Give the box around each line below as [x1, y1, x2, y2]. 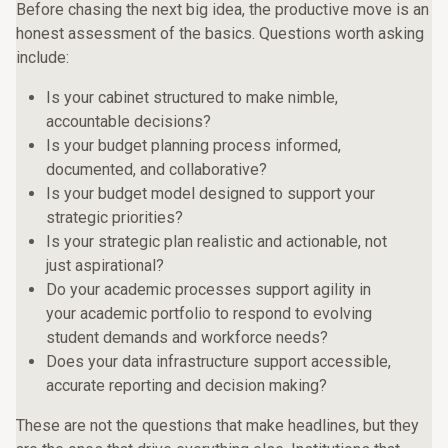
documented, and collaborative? [46, 160, 267, 179]
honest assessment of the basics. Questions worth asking [16, 24, 424, 43]
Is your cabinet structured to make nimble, [46, 88, 338, 107]
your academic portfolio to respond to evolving [46, 304, 372, 323]
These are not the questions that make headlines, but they [16, 416, 419, 435]
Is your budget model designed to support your [46, 184, 375, 203]
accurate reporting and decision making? [46, 376, 327, 395]
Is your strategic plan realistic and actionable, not [46, 232, 387, 251]
